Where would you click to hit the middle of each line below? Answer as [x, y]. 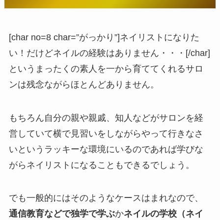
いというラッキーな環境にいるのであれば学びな [106, 149]
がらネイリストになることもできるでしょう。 [101, 165]
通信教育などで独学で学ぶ [62, 214]
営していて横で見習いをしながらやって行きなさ [106, 133]
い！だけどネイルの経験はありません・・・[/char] [109, 53]
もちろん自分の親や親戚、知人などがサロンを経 [106, 118]
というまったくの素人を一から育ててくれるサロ [106, 69]
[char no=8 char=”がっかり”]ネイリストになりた [104, 37]
